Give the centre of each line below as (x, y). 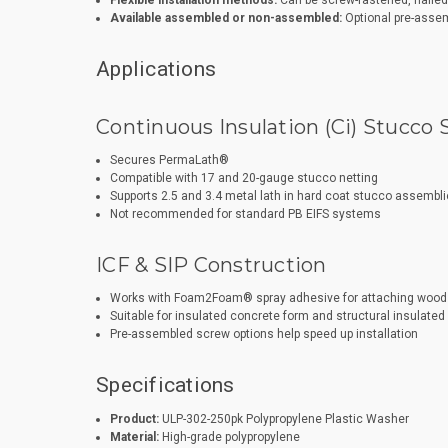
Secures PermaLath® (169, 160)
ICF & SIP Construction (211, 265)
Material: (134, 437)
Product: (134, 419)
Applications (156, 69)
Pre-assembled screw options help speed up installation (263, 334)
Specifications (165, 385)
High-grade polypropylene (229, 437)
